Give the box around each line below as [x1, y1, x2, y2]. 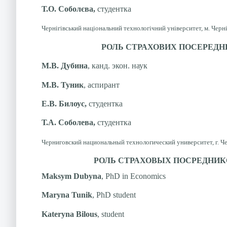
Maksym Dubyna [42, 172, 101, 180]
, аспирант [84, 80, 120, 89]
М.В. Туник [42, 80, 84, 89]
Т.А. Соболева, [42, 118, 97, 127]
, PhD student [92, 191, 136, 200]
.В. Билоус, [47, 99, 89, 108]
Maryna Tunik [42, 191, 92, 200]
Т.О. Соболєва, [42, 4, 97, 13]
